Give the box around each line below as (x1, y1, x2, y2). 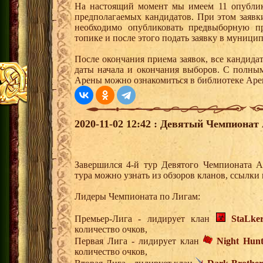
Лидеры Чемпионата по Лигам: (75, 191, 200, 202)
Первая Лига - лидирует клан (75, 236, 203, 247)
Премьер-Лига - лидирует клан (75, 214, 216, 224)
